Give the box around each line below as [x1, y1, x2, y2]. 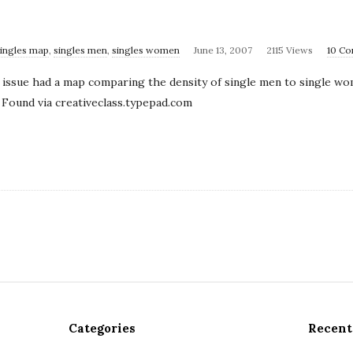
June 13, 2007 [194, 43, 252, 56]
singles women [112, 43, 180, 56]
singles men [54, 43, 107, 56]
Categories [69, 321, 136, 336]
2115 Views [266, 43, 313, 56]
